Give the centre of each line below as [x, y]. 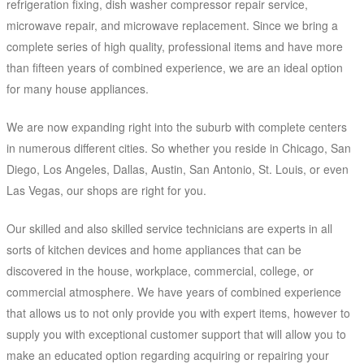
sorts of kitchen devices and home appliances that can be [154, 250]
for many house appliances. [78, 89]
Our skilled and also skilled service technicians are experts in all [169, 229]
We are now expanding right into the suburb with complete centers [177, 127]
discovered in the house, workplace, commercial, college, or [160, 271]
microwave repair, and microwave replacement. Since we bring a [172, 26]
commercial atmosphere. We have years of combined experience [174, 292]
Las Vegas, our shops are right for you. [106, 191]
